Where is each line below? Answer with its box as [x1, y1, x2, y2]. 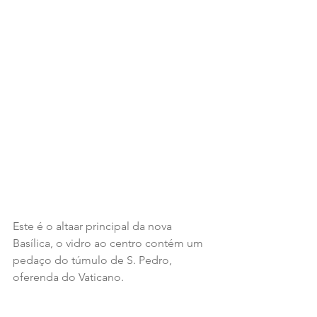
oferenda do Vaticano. [13, 270, 124, 284]
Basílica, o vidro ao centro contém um [13, 236, 206, 250]
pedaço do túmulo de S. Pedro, [13, 253, 175, 267]
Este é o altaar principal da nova [13, 219, 175, 234]
